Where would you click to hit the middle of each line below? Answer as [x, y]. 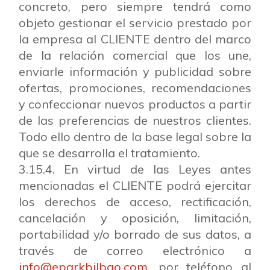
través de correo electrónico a [135, 250]
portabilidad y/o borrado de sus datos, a [135, 234]
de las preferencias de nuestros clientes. [135, 120]
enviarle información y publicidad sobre [135, 71]
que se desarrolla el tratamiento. [109, 153]
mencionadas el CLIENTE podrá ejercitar [135, 185]
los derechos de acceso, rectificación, [135, 202]
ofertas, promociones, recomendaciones [135, 88]
